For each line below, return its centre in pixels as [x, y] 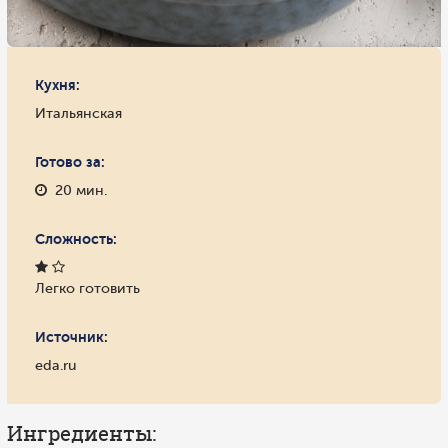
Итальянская [78, 113]
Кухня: [57, 85]
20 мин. [77, 190]
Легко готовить [87, 288]
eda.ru [56, 365]
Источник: [71, 337]
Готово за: [70, 162]
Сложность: [76, 239]
